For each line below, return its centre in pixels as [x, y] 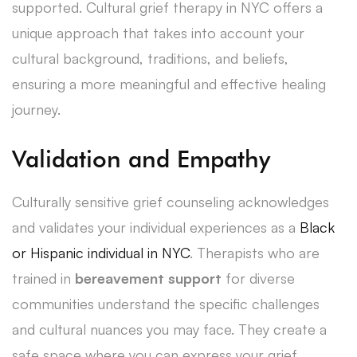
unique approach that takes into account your [158, 32]
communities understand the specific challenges [166, 303]
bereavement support [148, 278]
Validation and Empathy [141, 158]
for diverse [258, 278]
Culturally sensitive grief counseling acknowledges [171, 201]
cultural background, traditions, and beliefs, [150, 58]
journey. [36, 109]
